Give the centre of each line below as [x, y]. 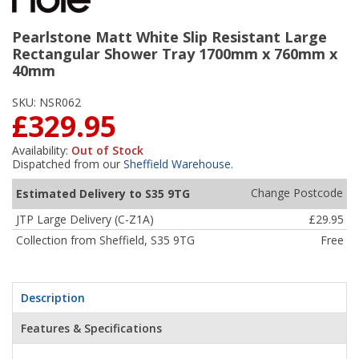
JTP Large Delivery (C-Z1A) [85, 219]
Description [53, 297]
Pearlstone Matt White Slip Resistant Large [169, 36]
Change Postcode [296, 193]
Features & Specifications [91, 328]
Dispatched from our [68, 163]
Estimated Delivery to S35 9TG [103, 193]
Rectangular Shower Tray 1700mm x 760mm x [175, 53]
